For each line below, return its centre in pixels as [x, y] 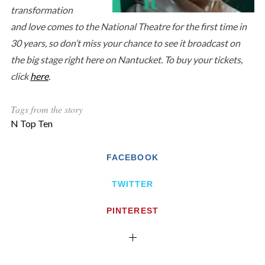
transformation [41, 9]
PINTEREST [132, 210]
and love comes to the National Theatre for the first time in [128, 26]
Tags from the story [46, 109]
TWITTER [132, 184]
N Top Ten [31, 123]
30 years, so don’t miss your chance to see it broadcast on [125, 43]
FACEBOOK [132, 157]
